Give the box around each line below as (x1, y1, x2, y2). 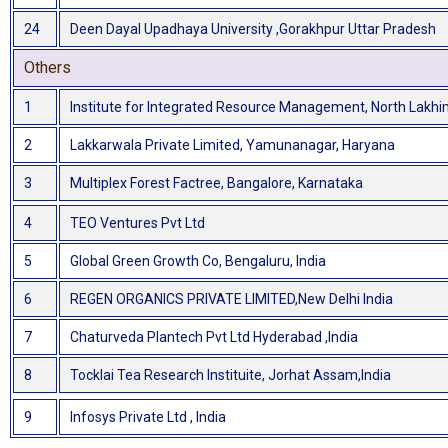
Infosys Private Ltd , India (70, 409, 226, 426)
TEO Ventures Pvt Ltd (70, 215, 205, 232)
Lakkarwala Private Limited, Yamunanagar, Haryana (70, 137, 395, 154)
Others (24, 58, 71, 78)
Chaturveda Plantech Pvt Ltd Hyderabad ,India (70, 329, 358, 346)
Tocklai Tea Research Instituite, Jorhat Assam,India (70, 367, 391, 384)
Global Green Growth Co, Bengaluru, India (70, 253, 326, 270)
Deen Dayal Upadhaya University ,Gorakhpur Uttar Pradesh (70, 21, 436, 38)
